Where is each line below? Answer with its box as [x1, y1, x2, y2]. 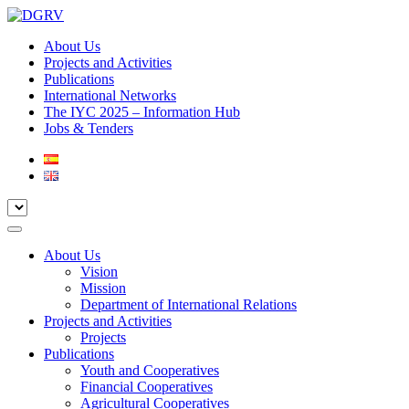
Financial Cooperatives [80, 379, 213, 394]
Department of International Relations [80, 297, 297, 312]
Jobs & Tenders [44, 121, 133, 136]
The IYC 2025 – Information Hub [44, 104, 240, 120]
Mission [80, 280, 126, 296]
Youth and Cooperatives [80, 362, 219, 378]
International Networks [44, 88, 176, 103]
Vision [80, 264, 118, 279]
